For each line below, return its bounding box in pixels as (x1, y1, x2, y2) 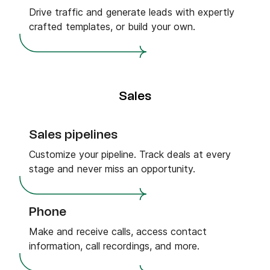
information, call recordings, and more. (29, 240, 199, 252)
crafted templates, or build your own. (29, 20, 195, 33)
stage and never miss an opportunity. (29, 163, 195, 175)
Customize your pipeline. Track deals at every (29, 148, 231, 160)
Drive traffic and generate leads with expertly (29, 6, 234, 18)
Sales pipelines (29, 129, 118, 141)
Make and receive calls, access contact (29, 225, 207, 237)
